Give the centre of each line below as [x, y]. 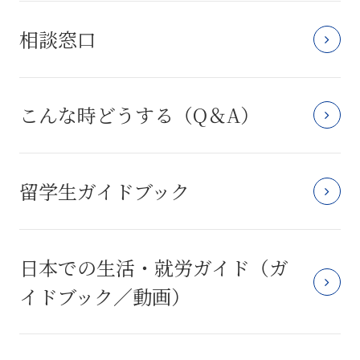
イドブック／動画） [105, 296]
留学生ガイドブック [104, 191]
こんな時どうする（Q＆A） [139, 115]
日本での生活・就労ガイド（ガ [154, 267]
